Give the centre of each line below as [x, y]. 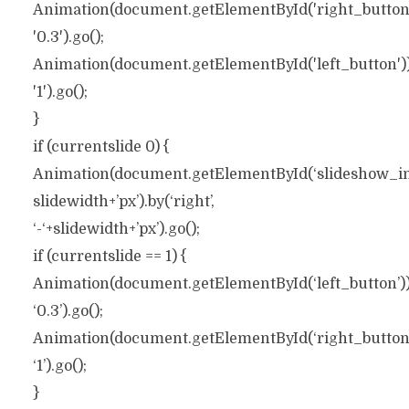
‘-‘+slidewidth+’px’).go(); [116, 229]
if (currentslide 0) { [101, 147]
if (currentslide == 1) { [110, 257]
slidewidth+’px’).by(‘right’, [123, 202]
